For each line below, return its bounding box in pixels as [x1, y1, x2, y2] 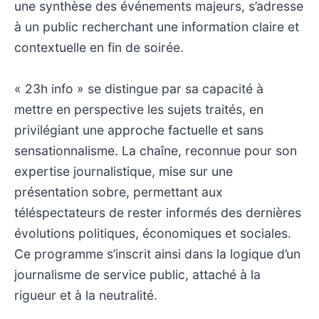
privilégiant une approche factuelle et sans [14, 122, 263, 137]
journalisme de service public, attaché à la [14, 266, 261, 282]
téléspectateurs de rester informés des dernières [14, 204, 301, 220]
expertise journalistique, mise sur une [14, 163, 233, 179]
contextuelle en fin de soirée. [14, 39, 184, 55]
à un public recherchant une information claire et [14, 19, 299, 34]
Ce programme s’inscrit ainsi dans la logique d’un [14, 246, 300, 261]
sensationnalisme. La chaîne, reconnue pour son [14, 142, 297, 158]
